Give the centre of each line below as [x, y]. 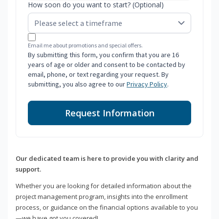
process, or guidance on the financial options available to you [107, 208]
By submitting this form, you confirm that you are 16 [103, 55]
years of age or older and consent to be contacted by [107, 65]
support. [28, 169]
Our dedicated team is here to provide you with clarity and [107, 159]
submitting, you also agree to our [77, 84]
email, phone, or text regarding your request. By [98, 75]
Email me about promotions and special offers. [85, 45]
